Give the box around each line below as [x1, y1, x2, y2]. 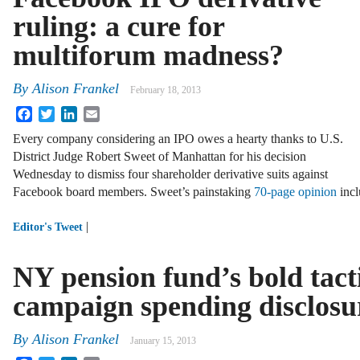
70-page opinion [254, 185, 337, 199]
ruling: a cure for [13, 10, 224, 43]
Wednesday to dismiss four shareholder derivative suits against [13, 167, 328, 182]
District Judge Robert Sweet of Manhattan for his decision [13, 149, 306, 164]
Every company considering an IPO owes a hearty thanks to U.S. [13, 132, 343, 146]
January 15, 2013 [130, 335, 196, 347]
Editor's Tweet [13, 221, 83, 234]
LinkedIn [77, 105, 124, 120]
